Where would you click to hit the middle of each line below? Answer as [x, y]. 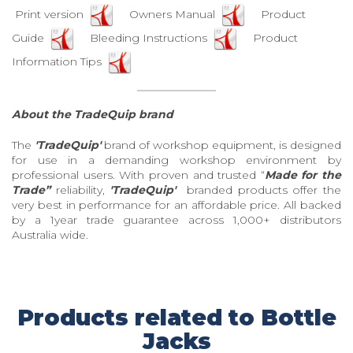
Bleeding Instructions [144, 37]
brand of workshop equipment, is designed [223, 145]
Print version [51, 14]
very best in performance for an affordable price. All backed [176, 204]
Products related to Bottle [176, 317]
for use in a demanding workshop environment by [176, 160]
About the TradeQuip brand [93, 114]
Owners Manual [167, 14]
